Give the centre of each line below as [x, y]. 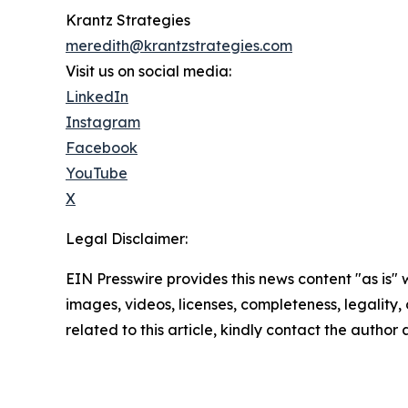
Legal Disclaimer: [127, 239]
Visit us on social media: [148, 71]
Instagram [103, 122]
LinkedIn [97, 97]
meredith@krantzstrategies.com [179, 46]
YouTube [97, 173]
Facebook [102, 148]
